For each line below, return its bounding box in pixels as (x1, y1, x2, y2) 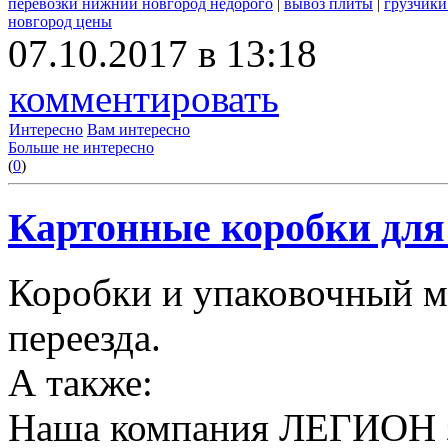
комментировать (9, 77, 279, 121)
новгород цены (8, 13, 112, 31)
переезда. (8, 315, 161, 359)
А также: (8, 360, 153, 404)
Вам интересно (87, 121, 190, 139)
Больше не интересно (8, 139, 154, 157)
